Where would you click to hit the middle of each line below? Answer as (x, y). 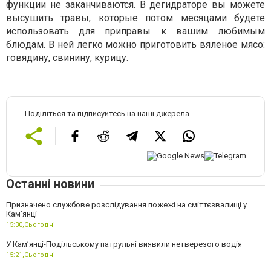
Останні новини (50, 184)
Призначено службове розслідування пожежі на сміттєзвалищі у (126, 205)
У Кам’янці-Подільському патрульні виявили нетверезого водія (124, 244)
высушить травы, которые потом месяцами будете (135, 18)
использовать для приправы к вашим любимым (135, 31)
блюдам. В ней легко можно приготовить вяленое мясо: (135, 44)
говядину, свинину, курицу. (67, 57)
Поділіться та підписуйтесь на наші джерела (107, 113)
